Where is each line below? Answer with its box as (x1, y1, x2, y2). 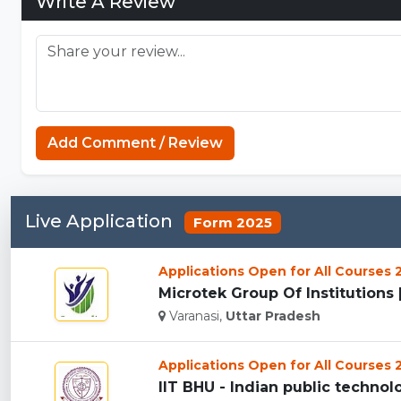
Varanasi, (166, 308, 226, 324)
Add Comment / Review (47, 133, 223, 151)
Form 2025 (192, 213, 272, 231)
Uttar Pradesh (226, 308, 321, 324)
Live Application (25, 209, 177, 232)
